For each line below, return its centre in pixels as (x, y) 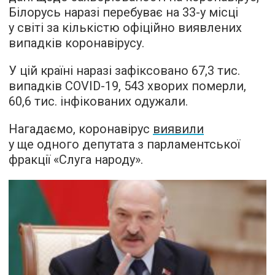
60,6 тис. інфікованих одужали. (98, 101)
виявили (178, 129)
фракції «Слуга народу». (76, 160)
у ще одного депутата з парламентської (124, 144)
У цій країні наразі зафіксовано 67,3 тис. (124, 71)
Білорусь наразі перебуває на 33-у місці (123, 12)
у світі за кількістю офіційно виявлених (125, 28)
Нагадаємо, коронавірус (81, 129)
